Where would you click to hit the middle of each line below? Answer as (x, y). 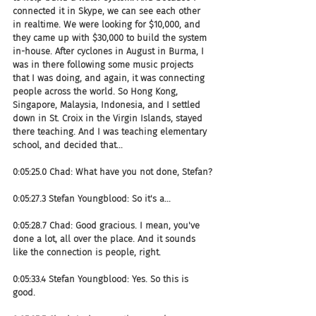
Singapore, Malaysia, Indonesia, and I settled (108, 104)
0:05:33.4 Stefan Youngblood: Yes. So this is (102, 279)
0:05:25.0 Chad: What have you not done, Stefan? (113, 171)
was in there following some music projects (104, 64)
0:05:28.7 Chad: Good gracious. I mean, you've (108, 225)
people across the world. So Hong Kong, (97, 91)
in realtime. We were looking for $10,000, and (108, 24)
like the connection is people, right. (87, 252)
